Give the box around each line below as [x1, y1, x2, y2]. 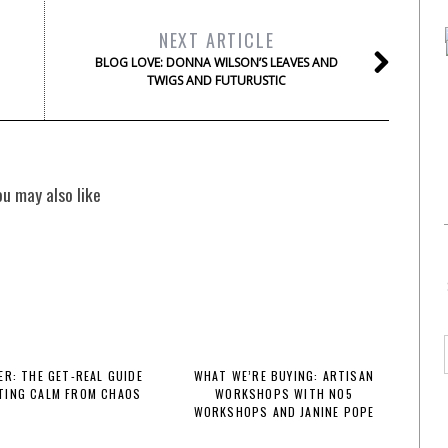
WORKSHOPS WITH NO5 [215, 385, 353, 403]
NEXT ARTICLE [158, 27, 275, 54]
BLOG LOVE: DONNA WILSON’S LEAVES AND [95, 54, 338, 72]
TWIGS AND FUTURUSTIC [147, 72, 286, 90]
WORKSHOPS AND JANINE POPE [193, 403, 375, 421]
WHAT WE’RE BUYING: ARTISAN [193, 367, 375, 385]
